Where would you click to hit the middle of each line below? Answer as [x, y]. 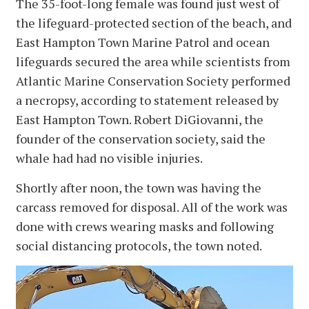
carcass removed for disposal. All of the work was [152, 207]
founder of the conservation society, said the [141, 138]
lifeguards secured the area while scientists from [153, 61]
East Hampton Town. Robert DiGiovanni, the [140, 119]
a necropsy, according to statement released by [147, 100]
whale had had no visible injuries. [110, 158]
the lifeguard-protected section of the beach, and [154, 22]
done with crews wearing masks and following [145, 226]
